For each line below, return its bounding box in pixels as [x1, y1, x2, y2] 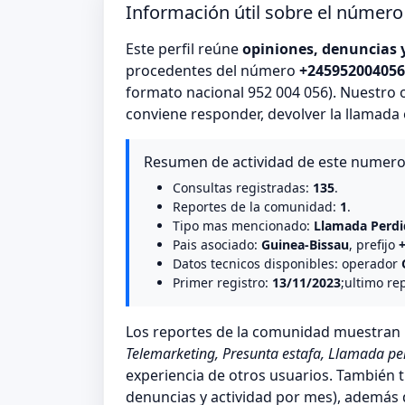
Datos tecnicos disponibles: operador [173, 255, 401, 273]
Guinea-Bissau [261, 236, 349, 254]
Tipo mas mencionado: [173, 217, 314, 235]
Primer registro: [173, 274, 272, 292]
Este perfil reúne [126, 39, 242, 60]
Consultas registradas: [173, 179, 313, 197]
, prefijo [349, 236, 399, 254]
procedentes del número [126, 61, 299, 81]
